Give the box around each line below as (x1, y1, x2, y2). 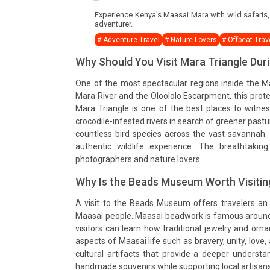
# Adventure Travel (97, 36, 160, 45)
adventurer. (95, 19, 133, 29)
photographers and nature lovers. (75, 154, 202, 165)
